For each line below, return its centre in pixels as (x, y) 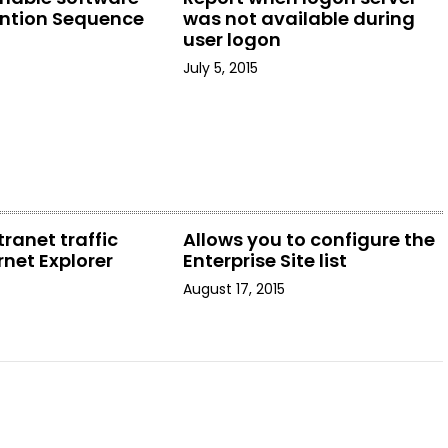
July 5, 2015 (220, 68)
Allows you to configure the (308, 239)
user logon (231, 39)
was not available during (298, 18)
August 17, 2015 (233, 289)
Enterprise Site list (264, 260)
